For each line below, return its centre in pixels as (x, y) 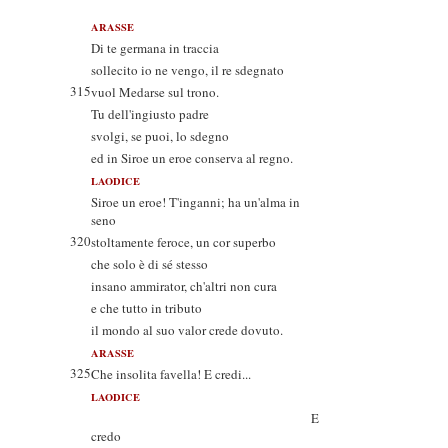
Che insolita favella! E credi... (171, 374)
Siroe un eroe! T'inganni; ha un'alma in (195, 202)
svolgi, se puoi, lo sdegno (160, 136)
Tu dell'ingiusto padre (150, 114)
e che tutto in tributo (146, 308)
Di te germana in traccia (155, 48)
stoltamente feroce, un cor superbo (183, 242)
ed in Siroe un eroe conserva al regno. (192, 158)
